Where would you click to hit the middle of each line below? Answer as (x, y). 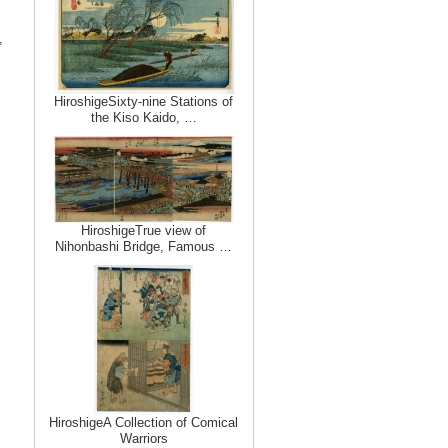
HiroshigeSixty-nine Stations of (143, 101)
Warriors (143, 438)
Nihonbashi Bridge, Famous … (143, 246)
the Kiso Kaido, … (143, 117)
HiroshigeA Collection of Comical (143, 422)
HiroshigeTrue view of (143, 230)
